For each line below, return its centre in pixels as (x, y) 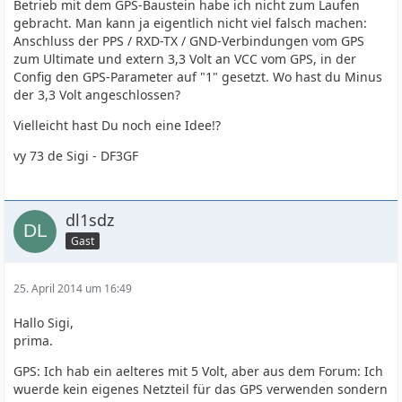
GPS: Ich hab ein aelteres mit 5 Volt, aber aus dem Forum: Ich (199, 371)
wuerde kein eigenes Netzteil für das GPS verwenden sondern (201, 389)
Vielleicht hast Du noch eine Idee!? (118, 125)
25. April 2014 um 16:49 (73, 288)
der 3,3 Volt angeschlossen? (97, 95)
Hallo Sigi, (44, 323)
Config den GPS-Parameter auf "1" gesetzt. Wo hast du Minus (198, 77)
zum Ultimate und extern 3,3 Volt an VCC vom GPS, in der (185, 59)
